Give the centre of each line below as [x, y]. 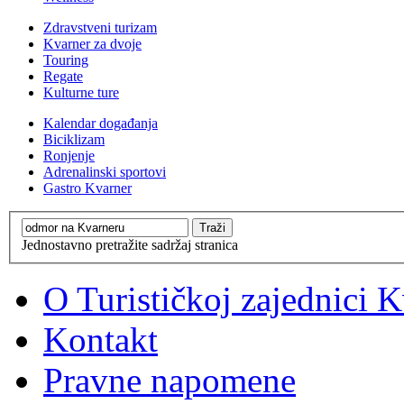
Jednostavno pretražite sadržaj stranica [130, 244]
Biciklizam [74, 140]
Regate [63, 77]
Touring [66, 60]
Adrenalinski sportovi [105, 172]
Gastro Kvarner [87, 188]
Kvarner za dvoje [92, 44]
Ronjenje [69, 156]
